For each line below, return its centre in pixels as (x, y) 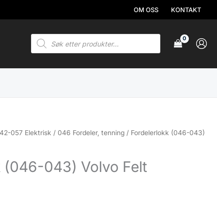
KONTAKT (186, 10)
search (42, 44)
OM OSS (146, 10)
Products (46, 37)
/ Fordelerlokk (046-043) (165, 133)
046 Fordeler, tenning (91, 133)
